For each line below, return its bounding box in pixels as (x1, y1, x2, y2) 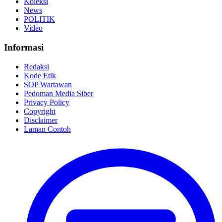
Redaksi (24, 62, 49, 71)
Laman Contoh (24, 124, 71, 133)
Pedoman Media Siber (24, 89, 93, 98)
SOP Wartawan (24, 80, 72, 89)
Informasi (4, 42, 44, 53)
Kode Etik (24, 71, 56, 80)
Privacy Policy (24, 98, 69, 107)
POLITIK (24, 15, 55, 24)
